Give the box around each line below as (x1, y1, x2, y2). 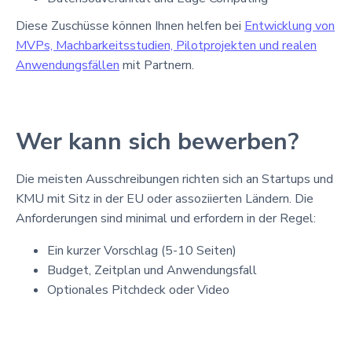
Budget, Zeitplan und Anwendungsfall (47, 261, 257, 279)
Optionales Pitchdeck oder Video (47, 280, 229, 299)
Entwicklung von (244, 16, 335, 35)
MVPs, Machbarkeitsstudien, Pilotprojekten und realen (16, 36, 317, 54)
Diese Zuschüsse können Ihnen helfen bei (16, 16, 244, 35)
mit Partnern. (119, 56, 194, 74)
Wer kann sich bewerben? (16, 125, 299, 158)
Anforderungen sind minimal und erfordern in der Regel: (16, 209, 316, 227)
